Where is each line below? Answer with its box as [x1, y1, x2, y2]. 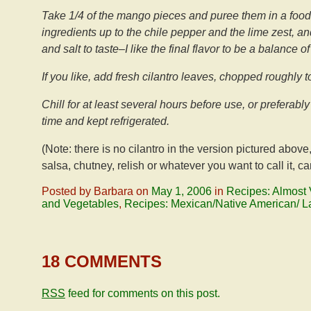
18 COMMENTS [42, 252, 162, 271]
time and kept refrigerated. [42, 115, 169, 127]
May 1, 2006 [151, 185, 212, 197]
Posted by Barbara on [42, 185, 151, 197]
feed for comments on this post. [65, 287, 220, 299]
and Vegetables [42, 198, 119, 210]
